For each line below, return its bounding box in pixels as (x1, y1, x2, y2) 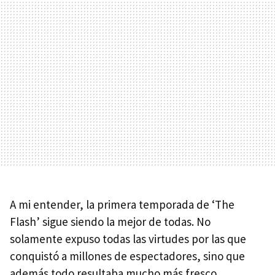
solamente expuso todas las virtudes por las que (10, 231, 246, 246)
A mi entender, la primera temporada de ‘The (10, 196, 234, 212)
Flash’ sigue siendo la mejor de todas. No (10, 214, 211, 229)
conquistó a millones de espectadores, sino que (10, 248, 245, 263)
